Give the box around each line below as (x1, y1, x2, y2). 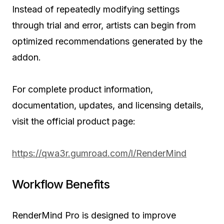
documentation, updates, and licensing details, (12, 99, 203, 110)
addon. (12, 51, 41, 62)
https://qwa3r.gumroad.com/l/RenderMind (12, 147, 186, 158)
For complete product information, (12, 83, 153, 94)
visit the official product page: (12, 115, 135, 126)
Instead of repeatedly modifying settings (12, 3, 179, 14)
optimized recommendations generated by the (12, 35, 202, 46)
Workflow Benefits (12, 176, 109, 191)
